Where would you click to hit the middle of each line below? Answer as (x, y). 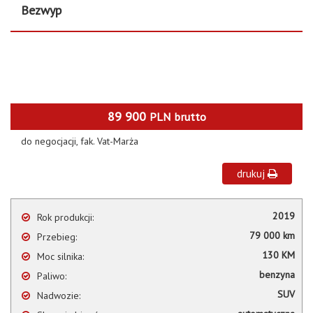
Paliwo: (52, 276)
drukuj (252, 174)
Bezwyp (41, 10)
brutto (190, 117)
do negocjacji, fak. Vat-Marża (80, 141)
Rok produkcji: (65, 217)
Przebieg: (57, 237)
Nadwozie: (59, 296)
